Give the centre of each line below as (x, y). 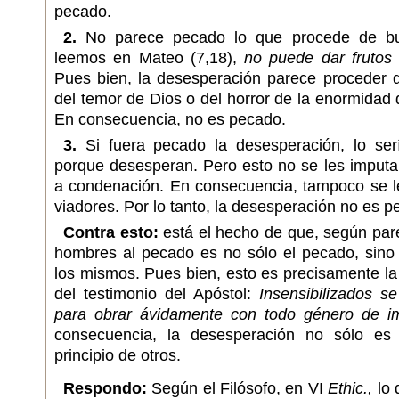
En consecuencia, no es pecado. (170, 119)
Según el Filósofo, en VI (238, 388)
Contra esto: (111, 232)
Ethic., (350, 388)
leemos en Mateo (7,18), (150, 58)
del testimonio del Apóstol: (157, 294)
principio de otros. (118, 355)
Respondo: (105, 388)
